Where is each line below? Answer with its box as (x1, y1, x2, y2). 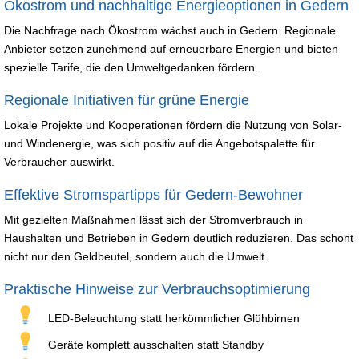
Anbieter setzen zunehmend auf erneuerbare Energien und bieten (4, 42, 338, 55)
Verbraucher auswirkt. (4, 155, 115, 168)
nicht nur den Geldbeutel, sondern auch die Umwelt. (4, 249, 268, 263)
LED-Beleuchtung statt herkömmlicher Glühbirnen (48, 311, 300, 325)
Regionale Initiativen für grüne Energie (4, 91, 249, 108)
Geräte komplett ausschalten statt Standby (48, 337, 264, 351)
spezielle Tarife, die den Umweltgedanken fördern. (4, 60, 258, 74)
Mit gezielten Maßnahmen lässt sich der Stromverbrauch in (4, 212, 303, 226)
